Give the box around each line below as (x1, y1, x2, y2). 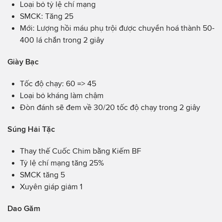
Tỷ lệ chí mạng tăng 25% (20, 159, 104, 167)
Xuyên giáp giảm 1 (20, 182, 82, 191)
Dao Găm (7, 204, 40, 213)
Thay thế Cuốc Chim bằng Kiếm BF (20, 147, 141, 156)
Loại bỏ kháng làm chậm (20, 91, 104, 100)
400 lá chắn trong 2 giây (20, 36, 104, 45)
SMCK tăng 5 (20, 170, 65, 179)
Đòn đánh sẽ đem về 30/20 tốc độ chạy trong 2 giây (20, 103, 200, 112)
